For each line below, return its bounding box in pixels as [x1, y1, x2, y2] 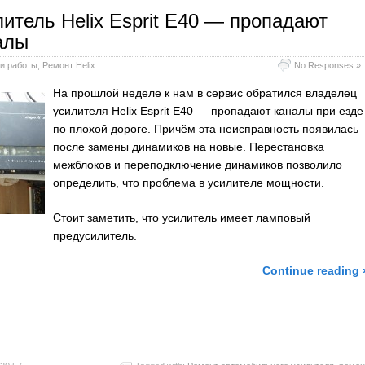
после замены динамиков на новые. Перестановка [53, 140, 324, 154]
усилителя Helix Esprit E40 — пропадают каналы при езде [53, 104, 363, 118]
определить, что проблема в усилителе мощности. [53, 176, 324, 190]
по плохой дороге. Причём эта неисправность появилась [53, 122, 358, 136]
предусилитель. [53, 228, 137, 242]
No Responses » [294, 60, 361, 71]
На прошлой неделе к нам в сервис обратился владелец [53, 86, 357, 100]
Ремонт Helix [42, 60, 95, 71]
